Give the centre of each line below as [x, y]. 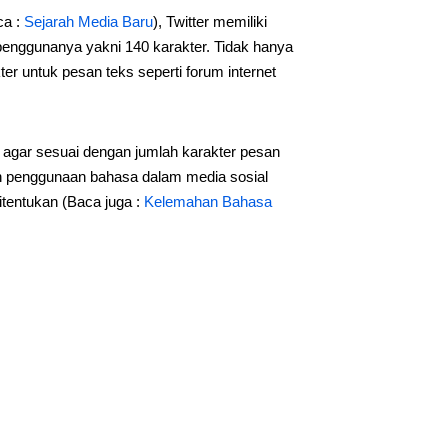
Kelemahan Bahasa [207, 201]
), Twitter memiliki [209, 21]
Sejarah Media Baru [88, 21]
